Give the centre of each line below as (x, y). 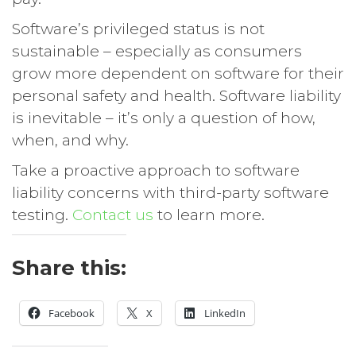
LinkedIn (225, 313)
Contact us (113, 215)
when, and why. (70, 140)
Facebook (72, 313)
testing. (42, 215)
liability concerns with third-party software (170, 192)
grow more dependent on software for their (178, 73)
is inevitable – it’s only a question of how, (164, 118)
